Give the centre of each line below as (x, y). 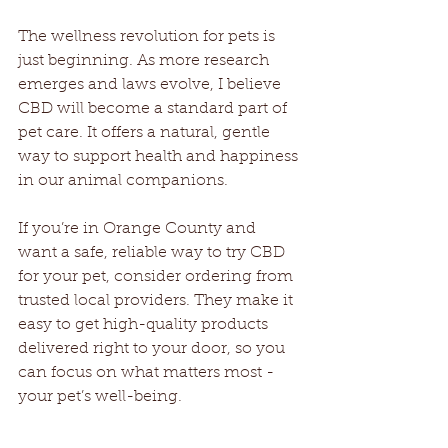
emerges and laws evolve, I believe (151, 84)
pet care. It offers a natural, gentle (146, 132)
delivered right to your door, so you (153, 348)
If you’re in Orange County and (139, 228)
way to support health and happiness (160, 156)
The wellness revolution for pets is (148, 36)
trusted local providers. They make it (157, 300)
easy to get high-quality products (145, 324)
